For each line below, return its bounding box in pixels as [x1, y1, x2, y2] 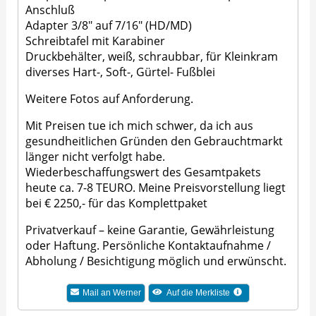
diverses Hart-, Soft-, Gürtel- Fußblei [25, 64, 216, 80]
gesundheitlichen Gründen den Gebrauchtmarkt [25, 133, 284, 150]
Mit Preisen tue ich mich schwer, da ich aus [25, 118, 254, 134]
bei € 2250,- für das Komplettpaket [25, 195, 208, 212]
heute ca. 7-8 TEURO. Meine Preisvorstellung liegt [25, 180, 286, 196]
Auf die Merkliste [166, 288, 230, 298]
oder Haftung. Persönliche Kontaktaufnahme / [25, 238, 272, 254]
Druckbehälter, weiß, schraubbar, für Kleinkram [25, 49, 279, 65]
